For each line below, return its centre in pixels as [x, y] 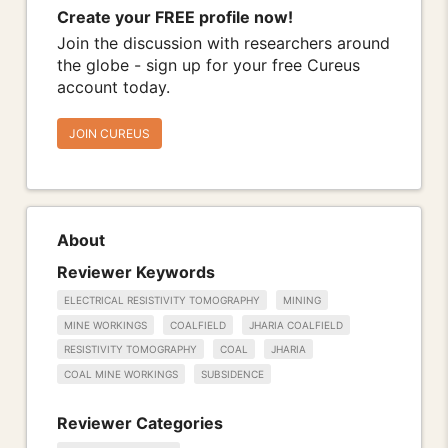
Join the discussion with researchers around [223, 43]
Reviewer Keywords [136, 271]
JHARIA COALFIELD [296, 324]
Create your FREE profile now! [175, 17]
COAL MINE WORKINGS [121, 374]
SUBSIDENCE [232, 374]
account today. [113, 87]
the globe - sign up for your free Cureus [208, 65]
